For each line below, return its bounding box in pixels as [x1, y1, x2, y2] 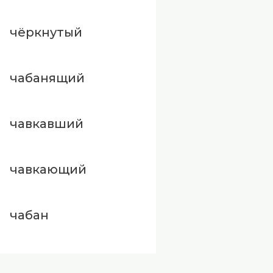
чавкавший [10, 116, 83, 132]
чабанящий [10, 71, 85, 86]
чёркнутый [10, 25, 82, 40]
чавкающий [10, 162, 87, 177]
